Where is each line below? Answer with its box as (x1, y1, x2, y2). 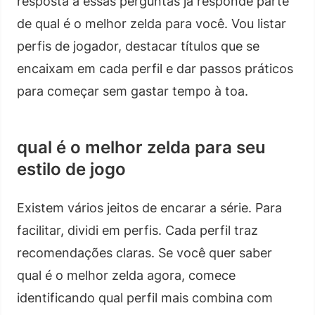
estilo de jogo (17, 158, 126, 179)
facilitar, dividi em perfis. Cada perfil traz (17, 222, 258, 238)
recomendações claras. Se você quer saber (17, 245, 272, 260)
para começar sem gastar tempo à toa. (17, 83, 248, 98)
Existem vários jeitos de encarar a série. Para (17, 200, 282, 215)
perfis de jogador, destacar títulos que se (17, 38, 259, 53)
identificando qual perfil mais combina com (17, 290, 273, 305)
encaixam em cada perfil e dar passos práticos (17, 60, 293, 76)
